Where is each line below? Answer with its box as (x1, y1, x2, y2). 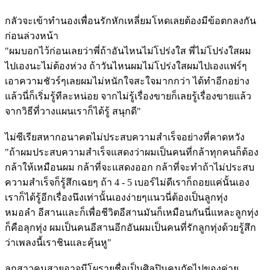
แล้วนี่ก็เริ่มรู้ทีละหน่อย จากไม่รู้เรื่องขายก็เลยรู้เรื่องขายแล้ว (5, 91, 251, 102)
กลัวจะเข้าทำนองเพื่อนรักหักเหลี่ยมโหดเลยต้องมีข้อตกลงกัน (5, 16, 256, 27)
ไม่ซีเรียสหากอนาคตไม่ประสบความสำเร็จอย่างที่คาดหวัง (5, 132, 245, 143)
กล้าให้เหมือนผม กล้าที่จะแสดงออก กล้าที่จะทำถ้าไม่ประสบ (5, 162, 254, 173)
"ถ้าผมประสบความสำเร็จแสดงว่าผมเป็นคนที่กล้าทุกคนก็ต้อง (5, 147, 259, 158)
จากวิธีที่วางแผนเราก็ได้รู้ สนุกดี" (5, 106, 141, 117)
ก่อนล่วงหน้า (5, 31, 58, 42)
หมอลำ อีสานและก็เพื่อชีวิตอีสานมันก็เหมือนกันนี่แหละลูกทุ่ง (5, 207, 259, 218)
